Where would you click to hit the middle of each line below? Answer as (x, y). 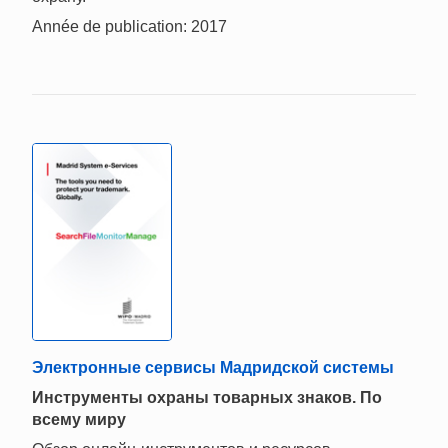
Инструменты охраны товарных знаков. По (207, 398)
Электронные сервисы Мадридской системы (213, 368)
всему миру (79, 420)
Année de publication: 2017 (129, 27)
